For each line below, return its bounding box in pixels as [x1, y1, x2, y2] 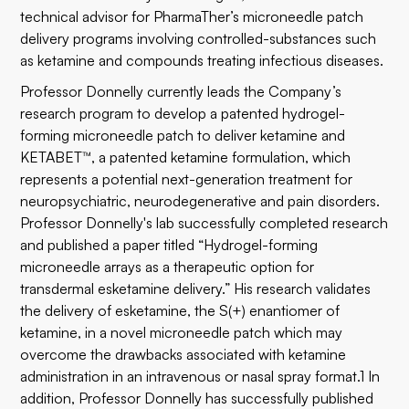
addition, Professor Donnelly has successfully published [20, 389, 374, 407]
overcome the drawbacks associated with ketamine [20, 345, 347, 363]
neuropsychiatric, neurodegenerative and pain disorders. [20, 192, 381, 210]
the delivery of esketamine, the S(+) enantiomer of [20, 301, 341, 320]
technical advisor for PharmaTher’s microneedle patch [20, 7, 364, 26]
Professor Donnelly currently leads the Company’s [20, 82, 342, 100]
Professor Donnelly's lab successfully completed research [20, 214, 389, 232]
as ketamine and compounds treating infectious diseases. [20, 51, 384, 69]
